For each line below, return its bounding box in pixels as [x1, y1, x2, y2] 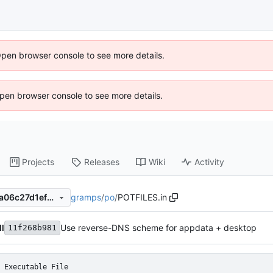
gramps [71, 191, 101, 202]
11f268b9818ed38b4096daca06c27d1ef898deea [46, 192, 54, 203]
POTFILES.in [118, 191, 167, 202]
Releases [84, 157, 120, 168]
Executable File [4, 262, 68, 271]
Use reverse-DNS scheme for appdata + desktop [60, 222, 257, 233]
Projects [22, 157, 55, 168]
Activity [194, 157, 225, 168]
